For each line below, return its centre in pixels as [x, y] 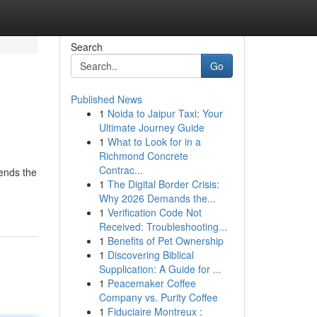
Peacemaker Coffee [151, 283]
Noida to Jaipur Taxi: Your [165, 113]
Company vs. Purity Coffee [158, 297]
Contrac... [121, 170]
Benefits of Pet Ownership [165, 241]
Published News [106, 99]
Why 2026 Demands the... [157, 198]
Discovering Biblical [150, 255]
